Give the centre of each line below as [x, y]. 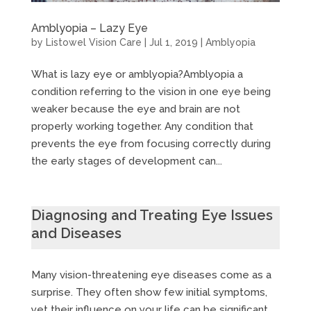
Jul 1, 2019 [173, 42]
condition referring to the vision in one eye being [151, 91]
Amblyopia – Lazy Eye [89, 28]
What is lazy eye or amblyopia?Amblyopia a [137, 74]
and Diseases [76, 233]
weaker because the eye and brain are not [135, 109]
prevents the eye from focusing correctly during [151, 143]
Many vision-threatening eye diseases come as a [151, 275]
